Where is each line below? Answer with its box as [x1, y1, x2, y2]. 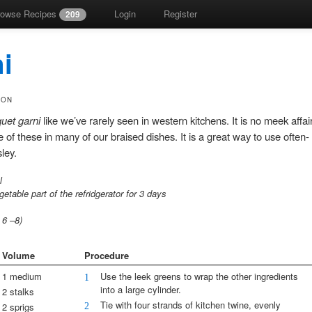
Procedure [84, 249, 129, 263]
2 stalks [1, 285, 34, 299]
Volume [1, 249, 35, 263]
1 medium [1, 270, 42, 283]
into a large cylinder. [100, 283, 182, 297]
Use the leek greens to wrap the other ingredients [100, 270, 299, 283]
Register [164, 7, 197, 20]
